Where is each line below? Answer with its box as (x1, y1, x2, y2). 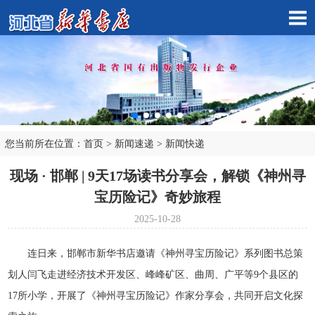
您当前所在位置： (5, 139, 84, 150)
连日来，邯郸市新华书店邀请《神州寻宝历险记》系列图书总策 (27, 248, 304, 259)
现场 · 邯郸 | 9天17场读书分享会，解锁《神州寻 (9, 168, 306, 184)
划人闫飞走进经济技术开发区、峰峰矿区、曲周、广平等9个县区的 (8, 269, 299, 281)
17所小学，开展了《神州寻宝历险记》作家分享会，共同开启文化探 (8, 290, 304, 302)
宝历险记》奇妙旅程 (94, 189, 221, 205)
